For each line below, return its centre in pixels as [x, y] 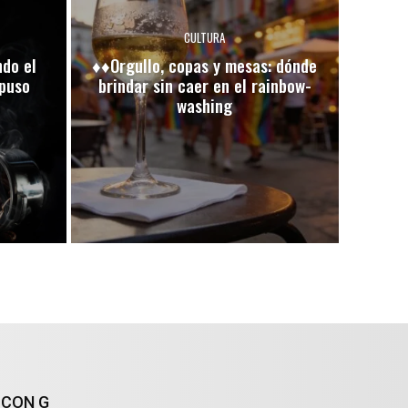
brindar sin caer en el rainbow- [204, 84]
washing [205, 104]
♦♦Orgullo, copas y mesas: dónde [205, 64]
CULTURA [205, 37]
